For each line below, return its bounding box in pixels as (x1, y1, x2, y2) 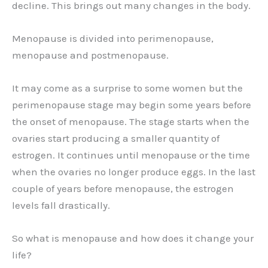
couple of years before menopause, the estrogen (12, 182, 234, 195)
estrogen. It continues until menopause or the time (12, 149, 250, 162)
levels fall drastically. (12, 199, 110, 212)
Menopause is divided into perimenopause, (12, 32, 214, 44)
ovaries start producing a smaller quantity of (12, 132, 220, 145)
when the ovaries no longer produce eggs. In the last (12, 166, 255, 178)
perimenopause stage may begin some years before (12, 99, 251, 111)
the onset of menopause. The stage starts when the (12, 115, 249, 128)
